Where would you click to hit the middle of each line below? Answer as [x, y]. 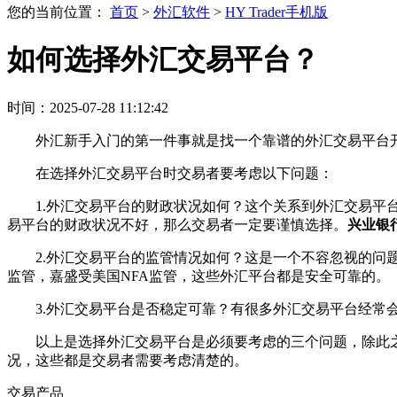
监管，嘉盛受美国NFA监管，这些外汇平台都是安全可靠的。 [198, 276]
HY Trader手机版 [276, 12]
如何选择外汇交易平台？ [163, 60]
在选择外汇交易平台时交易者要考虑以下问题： [184, 173]
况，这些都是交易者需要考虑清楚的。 [128, 360]
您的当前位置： [58, 12]
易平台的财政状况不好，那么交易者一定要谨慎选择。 [177, 224]
